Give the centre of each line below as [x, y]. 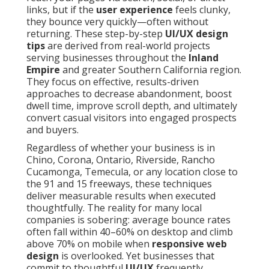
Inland [204, 58]
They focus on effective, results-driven [113, 82]
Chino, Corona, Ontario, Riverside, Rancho [121, 160]
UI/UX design [197, 34]
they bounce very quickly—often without [117, 22]
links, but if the [61, 10]
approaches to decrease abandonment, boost [129, 94]
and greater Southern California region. [151, 70]
